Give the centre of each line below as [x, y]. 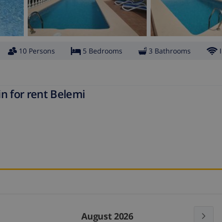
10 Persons [37, 51]
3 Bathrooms [170, 51]
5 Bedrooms [103, 51]
